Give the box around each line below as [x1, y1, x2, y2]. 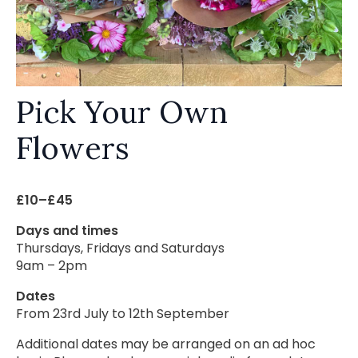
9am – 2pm [16, 257, 87, 275]
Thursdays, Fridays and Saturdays [16, 239, 225, 257]
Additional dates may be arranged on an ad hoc [16, 335, 316, 353]
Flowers [16, 129, 129, 167]
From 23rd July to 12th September [16, 304, 229, 323]
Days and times [16, 221, 118, 240]
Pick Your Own [16, 93, 228, 131]
